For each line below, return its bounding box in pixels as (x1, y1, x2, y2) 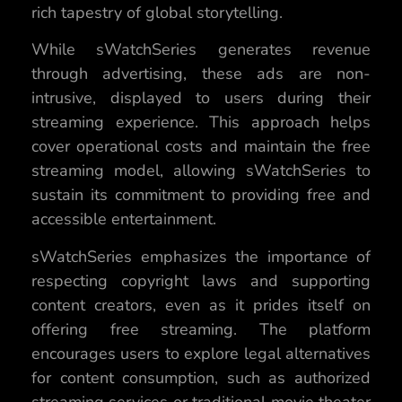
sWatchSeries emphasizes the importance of (31, 245, 371, 267)
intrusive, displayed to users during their (31, 87, 371, 109)
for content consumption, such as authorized (31, 366, 371, 389)
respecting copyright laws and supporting (31, 269, 371, 292)
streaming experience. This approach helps (31, 111, 371, 134)
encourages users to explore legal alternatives (31, 342, 371, 364)
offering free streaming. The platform (31, 318, 371, 340)
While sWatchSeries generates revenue (31, 39, 371, 61)
